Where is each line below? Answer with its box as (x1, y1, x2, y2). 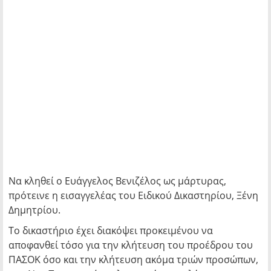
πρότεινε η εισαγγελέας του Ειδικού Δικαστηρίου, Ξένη (8, 189, 258, 202)
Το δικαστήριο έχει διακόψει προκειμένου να (8, 224, 213, 237)
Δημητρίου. (8, 203, 60, 217)
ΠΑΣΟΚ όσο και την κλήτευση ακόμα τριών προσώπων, (8, 253, 258, 266)
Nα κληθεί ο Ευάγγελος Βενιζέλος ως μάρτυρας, (8, 174, 226, 188)
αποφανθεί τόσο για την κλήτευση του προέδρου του (8, 238, 253, 252)
